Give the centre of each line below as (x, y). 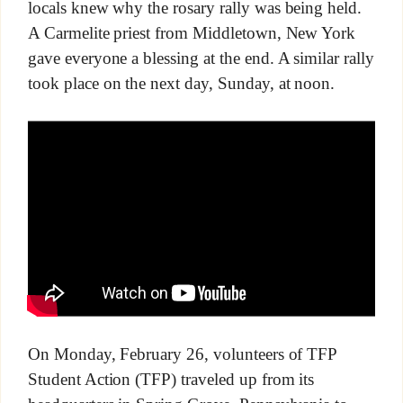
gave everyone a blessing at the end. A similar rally (201, 58)
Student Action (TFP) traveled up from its (171, 380)
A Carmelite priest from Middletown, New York (192, 32)
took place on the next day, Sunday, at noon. (181, 83)
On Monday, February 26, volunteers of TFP (182, 354)
